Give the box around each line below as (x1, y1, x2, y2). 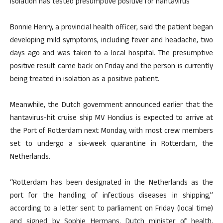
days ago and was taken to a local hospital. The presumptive (10, 48, 213, 61)
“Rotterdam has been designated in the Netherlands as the (10, 177, 213, 190)
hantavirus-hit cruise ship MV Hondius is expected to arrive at (10, 112, 213, 125)
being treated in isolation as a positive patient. (10, 74, 159, 87)
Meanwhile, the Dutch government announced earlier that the (10, 100, 213, 112)
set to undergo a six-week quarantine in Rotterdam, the (10, 138, 213, 151)
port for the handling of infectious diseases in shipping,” (10, 190, 213, 203)
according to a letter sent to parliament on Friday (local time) (10, 203, 213, 216)
